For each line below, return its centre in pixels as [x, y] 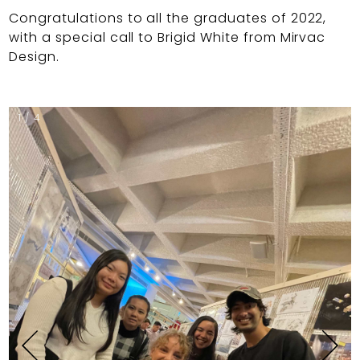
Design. [34, 57]
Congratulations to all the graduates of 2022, [168, 18]
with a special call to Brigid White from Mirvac [168, 37]
